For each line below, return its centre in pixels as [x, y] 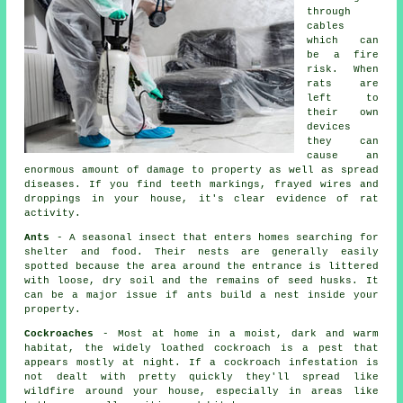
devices [329, 126]
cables [326, 26]
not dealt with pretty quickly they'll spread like [201, 376]
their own [343, 112]
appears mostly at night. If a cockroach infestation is [201, 362]
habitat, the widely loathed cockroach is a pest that [201, 348]
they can [343, 141]
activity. [53, 213]
